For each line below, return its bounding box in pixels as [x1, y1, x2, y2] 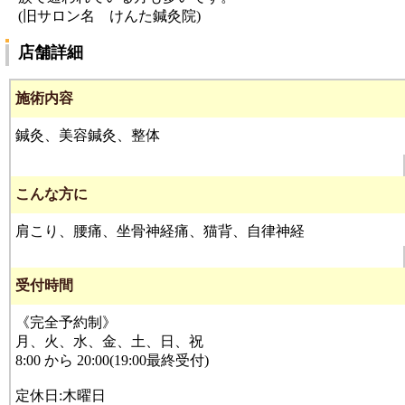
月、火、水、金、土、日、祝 [15, 334, 203, 349]
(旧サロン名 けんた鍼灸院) [18, 8, 201, 24]
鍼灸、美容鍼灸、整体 [15, 127, 160, 143]
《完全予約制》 [15, 315, 117, 330]
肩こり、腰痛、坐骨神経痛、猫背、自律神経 [15, 223, 305, 239]
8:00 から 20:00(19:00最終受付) [15, 353, 209, 368]
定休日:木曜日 [15, 388, 106, 403]
